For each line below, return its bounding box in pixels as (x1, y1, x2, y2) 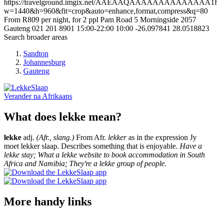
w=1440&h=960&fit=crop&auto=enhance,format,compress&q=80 (4, 7, 208, 15)
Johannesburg (23, 58, 65, 67)
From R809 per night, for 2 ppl (4, 15, 100, 24)
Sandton (23, 49, 48, 58)
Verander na (4, 92, 41, 101)
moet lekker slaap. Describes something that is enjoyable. (4, 141, 180, 150)
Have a (180, 141, 202, 150)
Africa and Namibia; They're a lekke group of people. (4, 159, 167, 168)
